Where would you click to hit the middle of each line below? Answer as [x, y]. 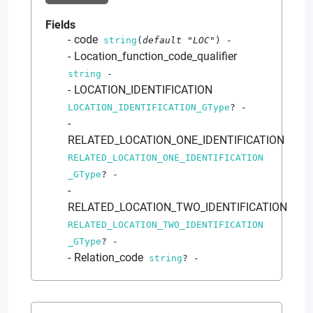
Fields [60, 24]
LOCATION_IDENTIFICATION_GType [149, 107]
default [165, 40]
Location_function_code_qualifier [155, 56]
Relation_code [109, 257]
